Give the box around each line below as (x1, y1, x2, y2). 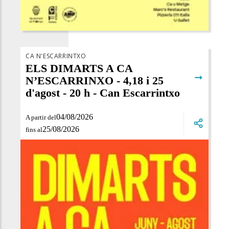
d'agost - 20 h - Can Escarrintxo (26, 86, 180, 100)
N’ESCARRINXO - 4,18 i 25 (26, 74, 164, 87)
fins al (26, 125, 42, 133)
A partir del (26, 113, 56, 121)
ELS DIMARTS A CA (26, 62, 132, 75)
